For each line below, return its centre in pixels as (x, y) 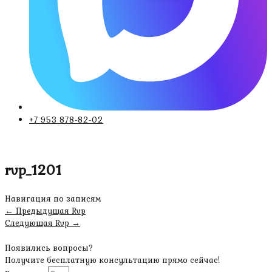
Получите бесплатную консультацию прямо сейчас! (112, 260)
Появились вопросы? (49, 247)
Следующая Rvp (38, 223)
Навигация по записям (53, 198)
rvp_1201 (33, 169)
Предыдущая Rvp (49, 210)
